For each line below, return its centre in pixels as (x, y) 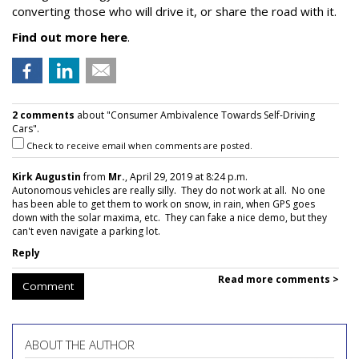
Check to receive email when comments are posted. (138, 145)
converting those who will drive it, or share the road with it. (174, 11)
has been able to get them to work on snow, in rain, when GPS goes (163, 204)
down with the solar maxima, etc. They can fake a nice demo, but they (169, 218)
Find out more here (70, 37)
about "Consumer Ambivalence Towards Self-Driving (195, 115)
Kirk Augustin (46, 177)
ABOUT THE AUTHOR (80, 345)
